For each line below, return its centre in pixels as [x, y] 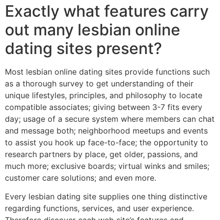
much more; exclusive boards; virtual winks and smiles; [107, 166]
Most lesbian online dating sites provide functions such [107, 71]
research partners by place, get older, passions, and [101, 154]
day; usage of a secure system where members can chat [110, 119]
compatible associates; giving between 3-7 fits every [104, 107]
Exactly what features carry [107, 11]
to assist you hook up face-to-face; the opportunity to [107, 142]
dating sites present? [83, 48]
